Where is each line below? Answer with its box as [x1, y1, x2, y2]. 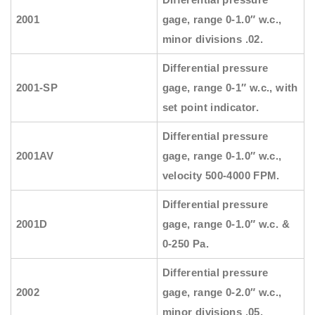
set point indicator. [162, 101, 259, 114]
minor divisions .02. [162, 33, 264, 46]
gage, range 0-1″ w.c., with [162, 82, 298, 94]
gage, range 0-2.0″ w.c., [162, 286, 282, 299]
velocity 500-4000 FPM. [162, 169, 280, 182]
